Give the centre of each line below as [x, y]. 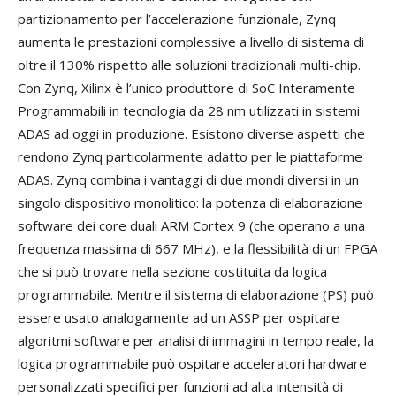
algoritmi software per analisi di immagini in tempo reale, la [196, 341]
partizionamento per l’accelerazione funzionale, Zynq [177, 19]
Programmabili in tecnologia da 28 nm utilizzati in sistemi [189, 111]
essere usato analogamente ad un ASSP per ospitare [179, 318]
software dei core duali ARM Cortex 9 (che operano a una [191, 226]
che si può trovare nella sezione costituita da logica [172, 272]
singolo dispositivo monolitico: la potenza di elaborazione [190, 203]
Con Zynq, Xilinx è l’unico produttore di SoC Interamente [187, 88]
